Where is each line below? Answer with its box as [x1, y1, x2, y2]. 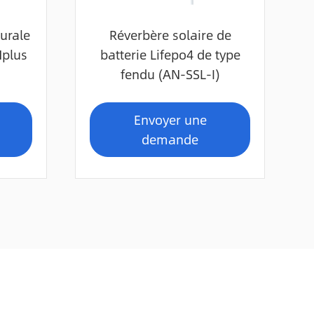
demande [142, 129, 198, 149]
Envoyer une [133, 109, 207, 130]
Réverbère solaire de [109, 25, 231, 45]
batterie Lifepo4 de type [100, 44, 240, 64]
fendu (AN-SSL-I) [121, 64, 219, 84]
